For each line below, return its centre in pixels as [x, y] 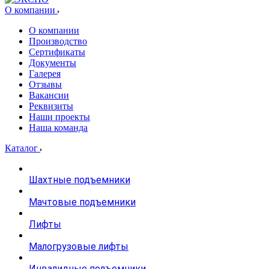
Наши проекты [59, 117]
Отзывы [45, 84]
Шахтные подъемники [80, 180]
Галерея [45, 74]
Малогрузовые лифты [79, 246]
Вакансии [49, 95]
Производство [58, 41]
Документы [53, 63]
